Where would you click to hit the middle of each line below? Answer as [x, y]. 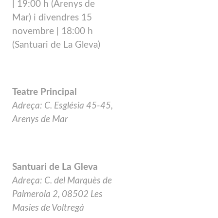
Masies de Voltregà [48, 208]
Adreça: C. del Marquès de [62, 181]
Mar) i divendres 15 [52, 18]
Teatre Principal [45, 92]
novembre [34, 31]
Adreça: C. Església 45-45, [63, 106]
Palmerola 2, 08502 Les [57, 194]
